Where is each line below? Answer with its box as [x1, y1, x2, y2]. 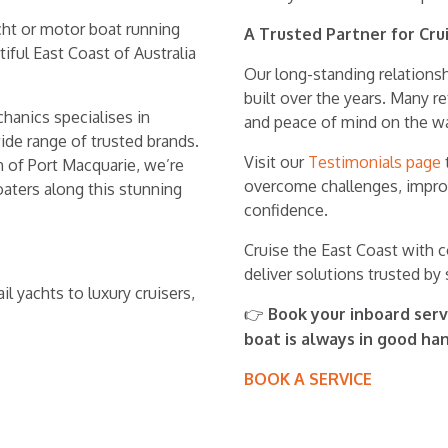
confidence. [244, 200, 328, 220]
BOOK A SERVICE [244, 369, 372, 389]
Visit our [244, 152, 308, 172]
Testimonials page [308, 152, 441, 172]
